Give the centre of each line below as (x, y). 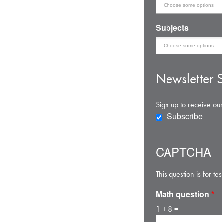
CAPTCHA (183, 151)
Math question (183, 194)
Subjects (172, 28)
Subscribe (185, 116)
